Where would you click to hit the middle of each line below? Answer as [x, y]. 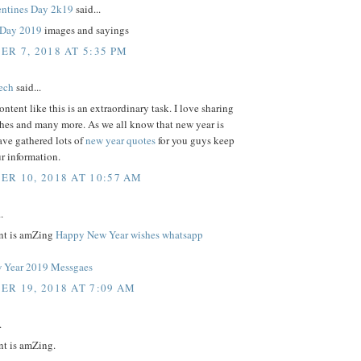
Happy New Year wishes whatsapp [129, 235]
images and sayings [87, 30]
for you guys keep [195, 141]
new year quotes [120, 141]
